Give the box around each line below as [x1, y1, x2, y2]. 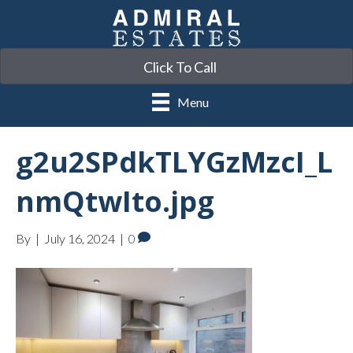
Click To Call [143, 58, 217, 76]
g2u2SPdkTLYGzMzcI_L [16, 142, 333, 181]
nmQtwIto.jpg [16, 181, 214, 221]
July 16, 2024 [44, 230, 115, 246]
